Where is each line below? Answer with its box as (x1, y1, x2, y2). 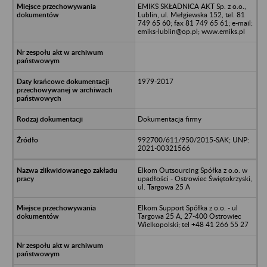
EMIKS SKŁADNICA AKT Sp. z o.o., (137, 1, 246, 11)
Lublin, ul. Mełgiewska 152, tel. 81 (137, 10, 245, 19)
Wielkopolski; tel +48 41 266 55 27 (137, 219, 249, 229)
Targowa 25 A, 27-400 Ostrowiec (137, 211, 241, 221)
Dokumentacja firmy (137, 114, 201, 123)
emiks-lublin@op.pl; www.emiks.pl (137, 26, 245, 36)
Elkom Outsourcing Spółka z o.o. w (137, 165, 247, 175)
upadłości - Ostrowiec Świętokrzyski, (137, 173, 252, 183)
